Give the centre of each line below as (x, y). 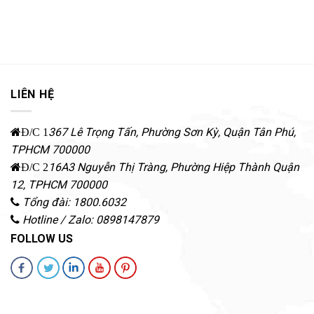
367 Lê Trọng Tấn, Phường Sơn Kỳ (133, 132)
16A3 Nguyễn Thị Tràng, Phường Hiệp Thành (159, 168)
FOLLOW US (42, 239)
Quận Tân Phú (258, 132)
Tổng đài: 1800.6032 (74, 203)
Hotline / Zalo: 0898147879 (91, 220)
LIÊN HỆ (33, 94)
